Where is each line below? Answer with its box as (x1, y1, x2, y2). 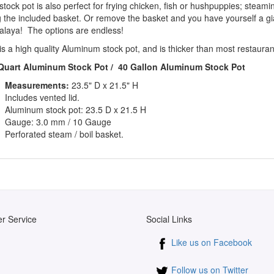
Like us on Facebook (169, 235, 252, 248)
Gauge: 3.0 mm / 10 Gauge (4, 115, 111, 128)
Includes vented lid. (4, 91, 80, 103)
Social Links (146, 212, 192, 225)
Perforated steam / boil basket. (4, 127, 124, 140)
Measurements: (4, 78, 69, 91)
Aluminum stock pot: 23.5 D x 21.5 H (4, 103, 146, 116)
